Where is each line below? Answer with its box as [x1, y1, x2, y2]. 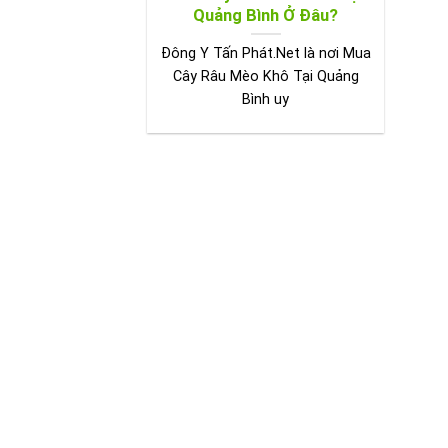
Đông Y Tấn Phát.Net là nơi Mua [160, 45, 371, 63]
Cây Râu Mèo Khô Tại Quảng [172, 68, 359, 86]
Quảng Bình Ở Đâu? [193, 5, 339, 25]
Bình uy [242, 91, 290, 109]
